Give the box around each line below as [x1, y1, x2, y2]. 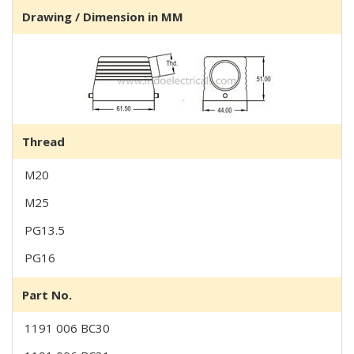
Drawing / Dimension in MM [22, 8, 183, 24]
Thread [22, 133, 65, 149]
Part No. [22, 286, 72, 303]
